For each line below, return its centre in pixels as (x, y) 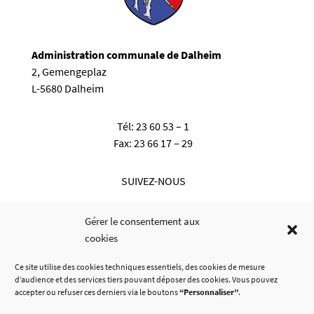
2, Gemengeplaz (69, 71)
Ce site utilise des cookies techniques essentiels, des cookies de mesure (140, 267)
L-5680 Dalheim (67, 88)
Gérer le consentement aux (142, 221)
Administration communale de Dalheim (126, 54)
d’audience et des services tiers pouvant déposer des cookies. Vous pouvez (146, 279)
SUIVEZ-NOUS (153, 180)
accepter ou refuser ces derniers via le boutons (97, 292)
